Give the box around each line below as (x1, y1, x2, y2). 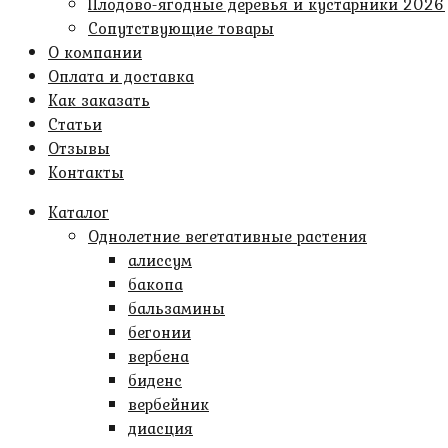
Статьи (48, 112, 102, 136)
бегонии (128, 320, 191, 344)
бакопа (128, 272, 183, 296)
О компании (48, 40, 142, 64)
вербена (128, 344, 189, 368)
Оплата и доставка (48, 64, 194, 88)
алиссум (128, 248, 192, 272)
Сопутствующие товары (88, 16, 274, 40)
